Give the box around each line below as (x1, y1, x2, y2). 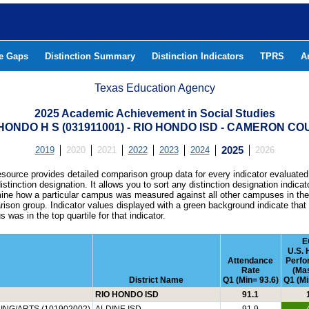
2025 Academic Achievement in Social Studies (34, 108, 275, 119)
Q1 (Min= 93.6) (222, 275, 279, 285)
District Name (129, 275, 183, 285)
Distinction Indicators (152, 51, 243, 61)
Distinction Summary (45, 51, 135, 61)
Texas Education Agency (94, 82, 215, 94)
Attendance (228, 256, 273, 266)
